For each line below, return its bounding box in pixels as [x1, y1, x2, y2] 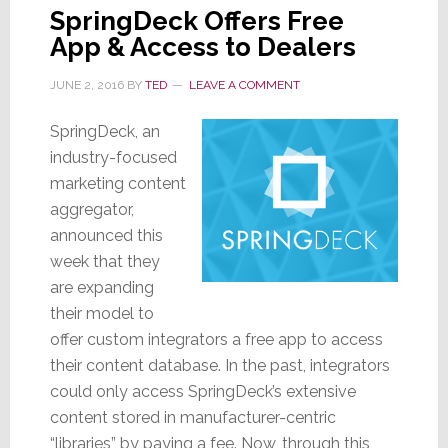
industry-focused [49, 147, 177, 167]
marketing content [49, 173, 186, 193]
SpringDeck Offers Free [49, 5, 344, 36]
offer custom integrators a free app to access [49, 329, 383, 349]
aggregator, [49, 199, 134, 219]
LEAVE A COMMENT [188, 77, 300, 92]
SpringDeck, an [49, 121, 160, 141]
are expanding [49, 277, 154, 297]
